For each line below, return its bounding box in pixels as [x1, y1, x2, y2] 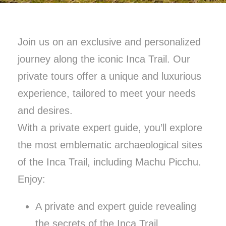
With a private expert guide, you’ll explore [18, 122, 202, 134]
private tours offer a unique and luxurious [18, 71, 201, 82]
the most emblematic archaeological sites [18, 139, 202, 151]
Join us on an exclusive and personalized [18, 36, 201, 48]
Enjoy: [18, 174, 45, 185]
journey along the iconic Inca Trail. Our [18, 53, 190, 65]
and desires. [18, 105, 73, 117]
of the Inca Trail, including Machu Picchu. [18, 156, 201, 168]
